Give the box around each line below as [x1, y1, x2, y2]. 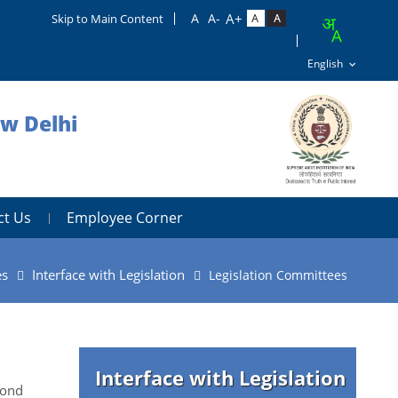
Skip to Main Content [52, 11, 163, 27]
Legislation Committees [209, 266, 347, 283]
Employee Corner [67, 207, 183, 227]
